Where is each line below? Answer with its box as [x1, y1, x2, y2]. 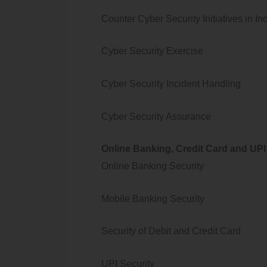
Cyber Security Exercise [101, 46, 208, 57]
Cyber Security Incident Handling [101, 78, 241, 89]
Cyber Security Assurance [101, 111, 221, 122]
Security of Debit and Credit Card [101, 226, 243, 237]
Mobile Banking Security [101, 193, 204, 204]
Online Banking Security [101, 161, 213, 172]
